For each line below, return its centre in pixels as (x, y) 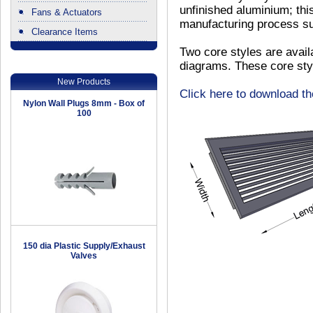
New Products (84, 82)
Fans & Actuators (67, 13)
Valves (84, 256)
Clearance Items (65, 32)
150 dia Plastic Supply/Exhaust (84, 246)
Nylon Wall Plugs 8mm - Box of (84, 104)
